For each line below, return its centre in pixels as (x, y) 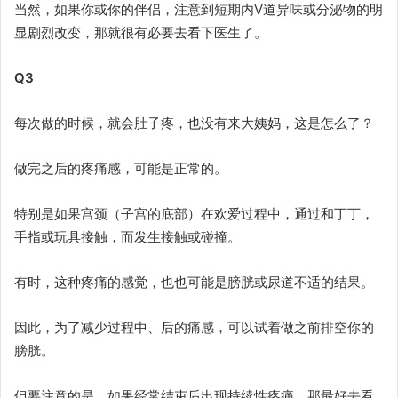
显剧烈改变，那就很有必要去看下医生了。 (141, 33)
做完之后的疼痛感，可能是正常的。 (121, 169)
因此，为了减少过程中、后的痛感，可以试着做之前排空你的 (194, 328)
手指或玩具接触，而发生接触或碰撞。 (127, 237)
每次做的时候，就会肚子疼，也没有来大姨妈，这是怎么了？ (194, 123)
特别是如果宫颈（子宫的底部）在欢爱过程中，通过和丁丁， (194, 214)
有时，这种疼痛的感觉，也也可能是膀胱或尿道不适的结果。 (194, 283)
